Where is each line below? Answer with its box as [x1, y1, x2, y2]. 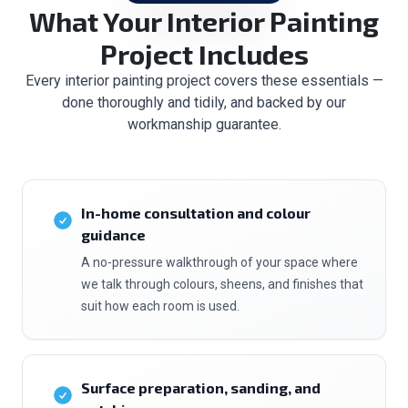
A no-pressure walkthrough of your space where [81, 255, 358, 270]
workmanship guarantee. [127, 116, 281, 133]
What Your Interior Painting [29, 5, 379, 37]
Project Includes [99, 37, 309, 70]
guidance [81, 226, 146, 243]
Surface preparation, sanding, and [81, 379, 321, 396]
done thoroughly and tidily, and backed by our [62, 94, 346, 111]
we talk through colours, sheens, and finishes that [81, 277, 363, 291]
